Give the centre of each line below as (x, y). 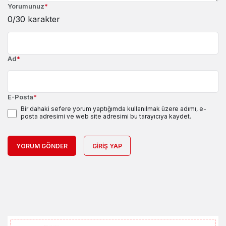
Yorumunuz (26, 6)
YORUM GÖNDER (42, 146)
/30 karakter (36, 19)
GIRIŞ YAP (107, 146)
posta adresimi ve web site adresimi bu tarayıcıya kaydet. (106, 117)
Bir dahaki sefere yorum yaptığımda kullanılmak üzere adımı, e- (114, 109)
